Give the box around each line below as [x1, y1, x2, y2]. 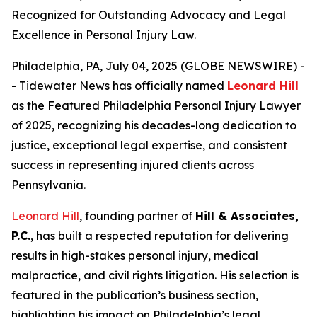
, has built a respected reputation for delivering [30, 229, 289, 243]
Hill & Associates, [195, 209, 299, 223]
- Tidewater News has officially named [11, 79, 227, 93]
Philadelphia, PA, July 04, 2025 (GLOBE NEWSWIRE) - [11, 59, 305, 73]
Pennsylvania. [11, 178, 86, 192]
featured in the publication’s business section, [11, 288, 258, 302]
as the [11, 98, 47, 113]
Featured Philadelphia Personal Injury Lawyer [47, 98, 301, 113]
